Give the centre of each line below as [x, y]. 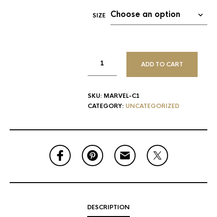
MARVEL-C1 [122, 96]
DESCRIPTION [108, 207]
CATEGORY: [107, 106]
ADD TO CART [162, 64]
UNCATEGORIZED [152, 106]
